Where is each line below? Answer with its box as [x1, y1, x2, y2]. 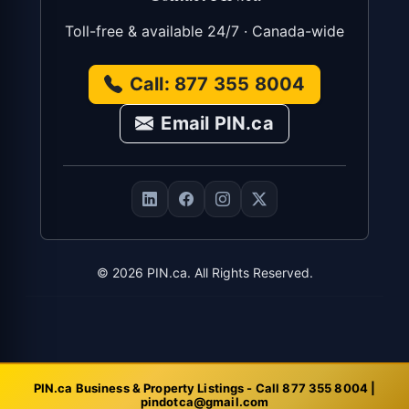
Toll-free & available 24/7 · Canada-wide [65, 22, 344, 41]
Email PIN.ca [161, 112, 274, 135]
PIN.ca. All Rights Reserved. [142, 265, 313, 281]
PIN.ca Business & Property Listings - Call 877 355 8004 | [33, 381, 376, 395]
